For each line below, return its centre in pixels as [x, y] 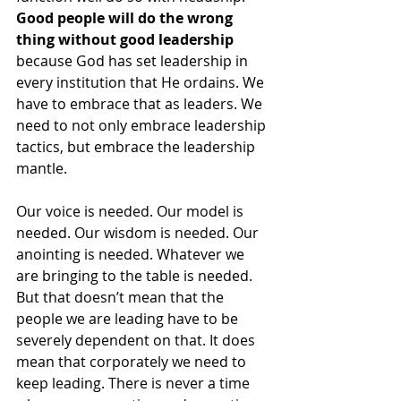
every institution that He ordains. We [142, 82]
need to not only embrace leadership [143, 125]
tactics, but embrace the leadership [137, 146]
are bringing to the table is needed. [136, 275]
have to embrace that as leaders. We [141, 103]
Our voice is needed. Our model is [132, 211]
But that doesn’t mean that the [122, 297]
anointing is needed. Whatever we [132, 254]
